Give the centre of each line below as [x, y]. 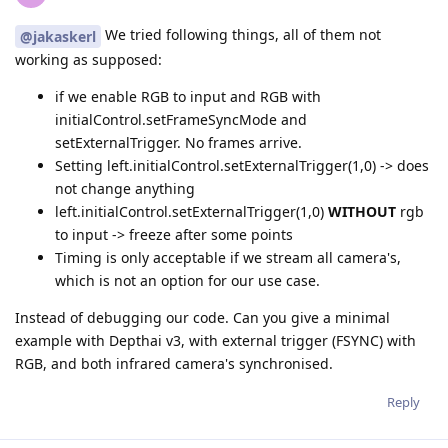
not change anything [125, 188]
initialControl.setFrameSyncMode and [181, 119]
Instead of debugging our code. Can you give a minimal [202, 317]
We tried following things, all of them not [241, 34]
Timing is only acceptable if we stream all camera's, [228, 257]
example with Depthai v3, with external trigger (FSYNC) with [215, 340]
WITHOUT [362, 211]
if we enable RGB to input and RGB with [188, 96]
